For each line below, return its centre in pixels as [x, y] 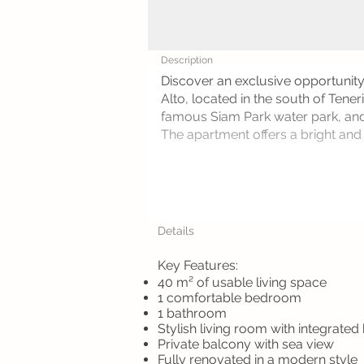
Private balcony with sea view [246, 344]
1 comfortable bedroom [230, 298]
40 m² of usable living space [242, 282]
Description [187, 60]
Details [176, 231]
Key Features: [198, 265]
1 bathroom [192, 313]
